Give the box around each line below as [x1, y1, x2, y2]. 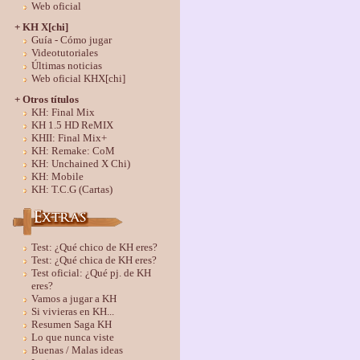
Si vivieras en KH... [31, 305, 114, 317]
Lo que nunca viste [31, 331, 114, 343]
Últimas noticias [31, 59, 102, 72]
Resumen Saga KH [31, 318, 112, 330]
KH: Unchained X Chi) [31, 157, 130, 170]
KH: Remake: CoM [31, 145, 115, 157]
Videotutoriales [31, 47, 98, 59]
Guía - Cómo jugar [31, 34, 112, 46]
